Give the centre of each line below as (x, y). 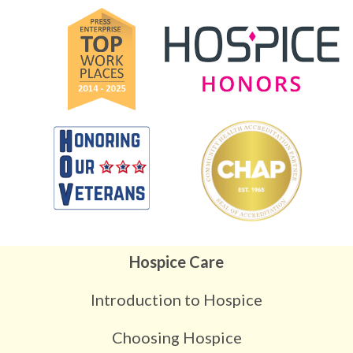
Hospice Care (176, 261)
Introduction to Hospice (176, 299)
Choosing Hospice (176, 337)
